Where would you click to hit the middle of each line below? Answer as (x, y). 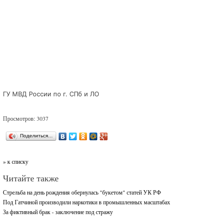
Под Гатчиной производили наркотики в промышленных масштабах (87, 202)
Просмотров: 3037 (26, 118)
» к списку (16, 161)
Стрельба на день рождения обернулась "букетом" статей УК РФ (82, 192)
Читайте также (31, 178)
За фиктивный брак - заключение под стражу (58, 212)
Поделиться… (37, 136)
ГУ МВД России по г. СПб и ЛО (51, 94)
